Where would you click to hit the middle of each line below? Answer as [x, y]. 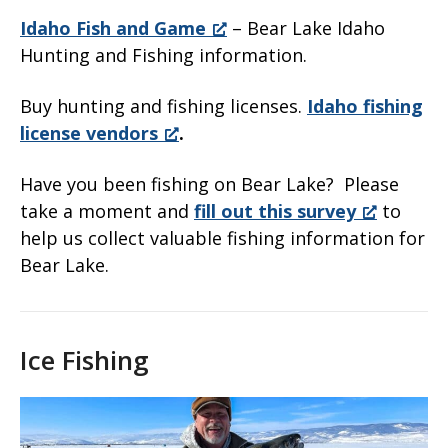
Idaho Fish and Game [113, 28]
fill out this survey [275, 211]
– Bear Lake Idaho [306, 28]
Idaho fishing [365, 106]
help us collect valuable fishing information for [222, 238]
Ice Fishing [84, 360]
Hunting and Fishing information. [163, 55]
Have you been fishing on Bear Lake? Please [209, 184]
